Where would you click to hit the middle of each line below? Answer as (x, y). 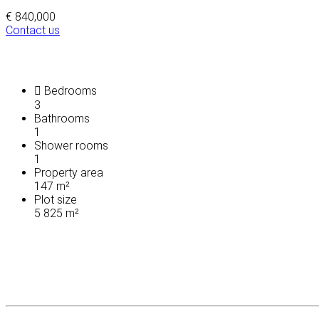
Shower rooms (71, 145)
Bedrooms (69, 90)
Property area (69, 172)
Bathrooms (62, 118)
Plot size (56, 199)
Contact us (33, 30)
